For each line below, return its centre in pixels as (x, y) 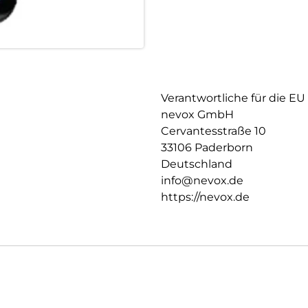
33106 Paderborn (207, 148)
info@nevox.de (202, 181)
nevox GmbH (197, 115)
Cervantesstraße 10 (213, 131)
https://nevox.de (205, 197)
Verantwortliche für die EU (233, 98)
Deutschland (197, 164)
